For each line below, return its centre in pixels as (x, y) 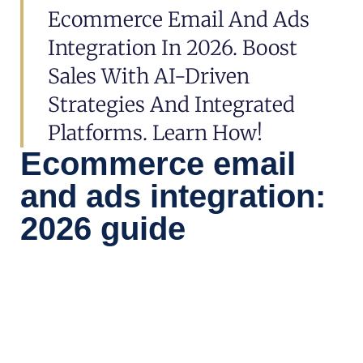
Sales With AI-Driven (149, 77)
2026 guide (103, 229)
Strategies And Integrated (171, 105)
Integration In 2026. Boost (173, 48)
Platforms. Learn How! (155, 133)
